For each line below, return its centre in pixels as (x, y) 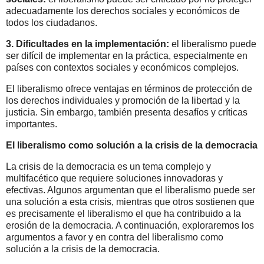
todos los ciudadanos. (52, 23)
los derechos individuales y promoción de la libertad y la (123, 100)
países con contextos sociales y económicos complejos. (122, 68)
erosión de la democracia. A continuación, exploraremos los (130, 225)
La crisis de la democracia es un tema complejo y (108, 166)
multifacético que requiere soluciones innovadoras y (114, 178)
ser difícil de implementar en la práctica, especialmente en (127, 56)
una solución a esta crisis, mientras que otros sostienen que (130, 202)
